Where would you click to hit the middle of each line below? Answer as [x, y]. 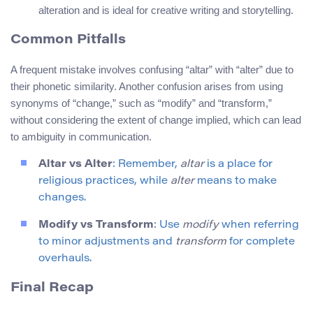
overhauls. [65, 259]
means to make [235, 181]
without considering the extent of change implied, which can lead [156, 119]
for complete [261, 242]
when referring [259, 225]
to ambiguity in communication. [81, 136]
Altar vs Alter [75, 164]
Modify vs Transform [96, 225]
